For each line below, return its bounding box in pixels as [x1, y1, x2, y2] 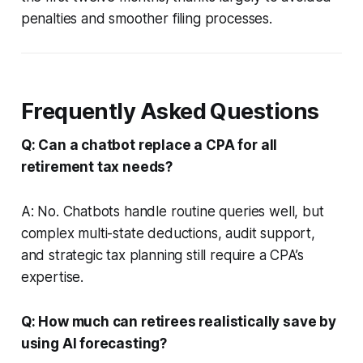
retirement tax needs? [20, 158, 173, 175]
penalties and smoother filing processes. [20, 10, 272, 27]
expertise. [20, 268, 84, 285]
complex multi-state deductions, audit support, [20, 224, 315, 241]
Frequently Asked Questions [20, 97, 319, 125]
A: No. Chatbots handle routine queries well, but [20, 203, 324, 220]
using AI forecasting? [20, 335, 168, 352]
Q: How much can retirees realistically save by [20, 313, 336, 330]
